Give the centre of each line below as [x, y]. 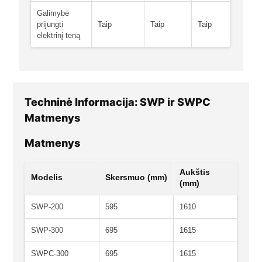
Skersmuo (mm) [136, 177]
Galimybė [53, 13]
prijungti [50, 25]
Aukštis [195, 172]
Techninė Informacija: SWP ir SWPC [118, 102]
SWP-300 [47, 230]
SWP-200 [47, 207]
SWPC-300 [50, 254]
